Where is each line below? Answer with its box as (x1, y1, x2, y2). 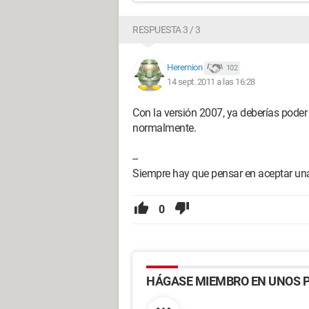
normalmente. (132, 121, 196, 134)
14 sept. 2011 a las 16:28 (167, 76, 255, 87)
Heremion (167, 62, 202, 73)
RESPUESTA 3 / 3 (132, 24, 201, 35)
